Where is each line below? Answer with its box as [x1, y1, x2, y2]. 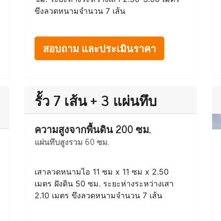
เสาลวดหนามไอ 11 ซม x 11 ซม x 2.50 [35, 167, 169, 177]
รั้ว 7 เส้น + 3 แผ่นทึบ [35, 89, 157, 111]
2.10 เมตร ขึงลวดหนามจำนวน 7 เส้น [35, 190, 162, 200]
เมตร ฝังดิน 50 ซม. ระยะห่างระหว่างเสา [35, 179, 174, 188]
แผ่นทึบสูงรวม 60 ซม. [35, 135, 109, 148]
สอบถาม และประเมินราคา [43, 40, 156, 56]
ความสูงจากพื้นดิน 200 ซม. [35, 121, 151, 137]
